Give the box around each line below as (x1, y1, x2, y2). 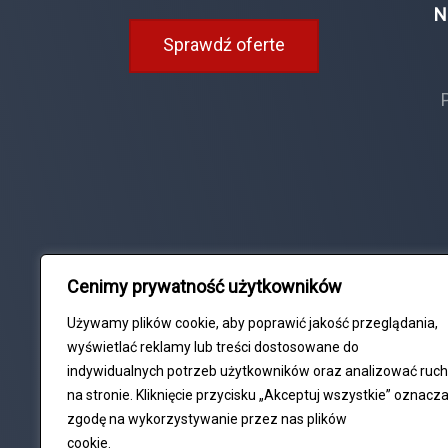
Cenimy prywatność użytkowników (67, 276, 342, 297)
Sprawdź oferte (163, 34, 286, 56)
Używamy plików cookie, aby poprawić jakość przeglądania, (67, 315, 438, 331)
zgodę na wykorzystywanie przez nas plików (67, 411, 347, 427)
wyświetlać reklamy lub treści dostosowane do (67, 339, 359, 355)
